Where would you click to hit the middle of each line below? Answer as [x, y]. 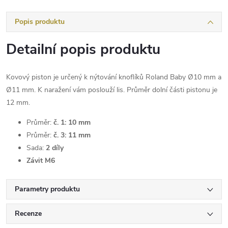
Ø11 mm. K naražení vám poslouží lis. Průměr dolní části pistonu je [112, 90]
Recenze [28, 213]
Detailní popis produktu [83, 49]
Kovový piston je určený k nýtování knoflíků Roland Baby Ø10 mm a [114, 77]
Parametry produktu [47, 189]
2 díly [54, 148]
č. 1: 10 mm [71, 122]
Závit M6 [41, 160]
